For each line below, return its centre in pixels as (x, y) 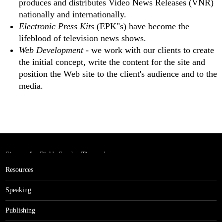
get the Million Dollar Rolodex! (50, 166)
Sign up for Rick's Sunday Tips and (55, 155)
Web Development (51, 50)
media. (31, 86)
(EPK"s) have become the (142, 27)
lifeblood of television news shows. (83, 38)
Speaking (18, 190)
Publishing (20, 211)
